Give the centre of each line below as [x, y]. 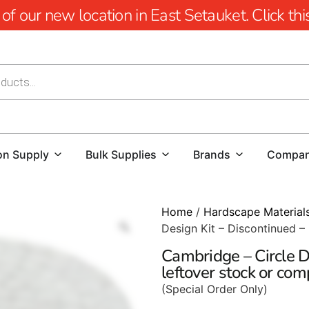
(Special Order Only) [215, 289]
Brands [212, 154]
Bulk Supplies [121, 154]
